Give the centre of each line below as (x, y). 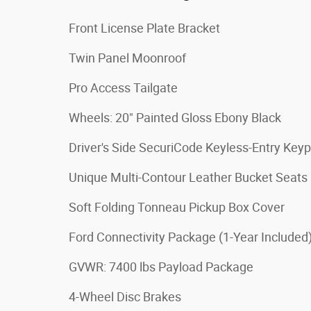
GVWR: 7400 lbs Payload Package (161, 267)
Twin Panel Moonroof (127, 58)
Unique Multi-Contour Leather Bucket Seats (188, 177)
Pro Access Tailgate (123, 87)
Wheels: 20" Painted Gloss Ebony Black (175, 117)
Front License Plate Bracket (144, 28)
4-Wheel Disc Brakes (125, 296)
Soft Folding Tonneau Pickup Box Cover (177, 207)
